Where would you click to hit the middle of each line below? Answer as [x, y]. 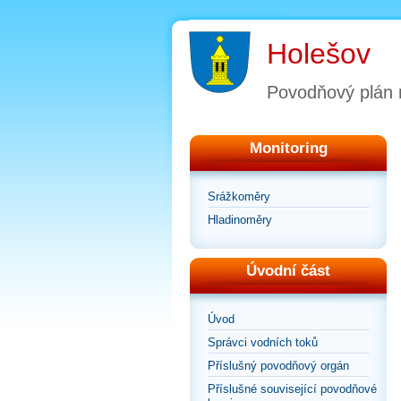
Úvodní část [288, 271]
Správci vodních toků [263, 343]
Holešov [319, 54]
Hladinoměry [240, 220]
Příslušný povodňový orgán [278, 366]
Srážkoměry [239, 197]
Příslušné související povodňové [292, 389]
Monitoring [288, 149]
